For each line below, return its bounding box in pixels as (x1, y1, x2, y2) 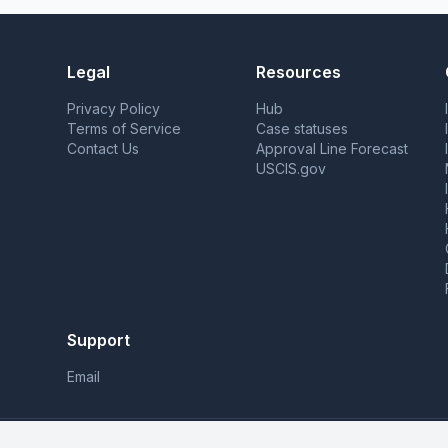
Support (66, 330, 130, 350)
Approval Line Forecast (255, 140, 408, 157)
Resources (255, 62, 341, 82)
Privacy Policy (66, 100, 160, 117)
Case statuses (255, 120, 348, 137)
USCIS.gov (255, 160, 326, 177)
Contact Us (66, 140, 139, 157)
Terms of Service (66, 120, 181, 137)
